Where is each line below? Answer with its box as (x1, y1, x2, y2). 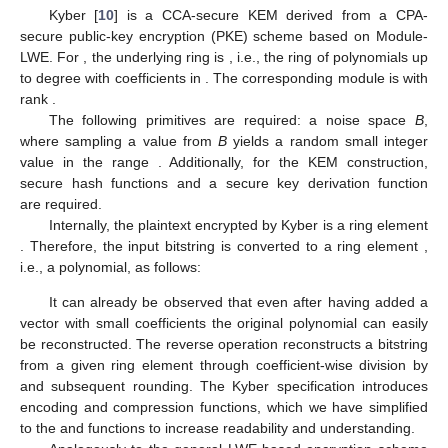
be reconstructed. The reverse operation (20, 335, 283, 352)
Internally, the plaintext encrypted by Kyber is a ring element (48, 216, 428, 233)
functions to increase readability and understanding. (88, 419, 415, 436)
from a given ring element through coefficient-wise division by (20, 356, 428, 373)
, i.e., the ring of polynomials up (228, 48, 429, 65)
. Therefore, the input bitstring (20, 237, 222, 254)
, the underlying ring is (83, 48, 229, 65)
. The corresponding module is (205, 69, 404, 86)
